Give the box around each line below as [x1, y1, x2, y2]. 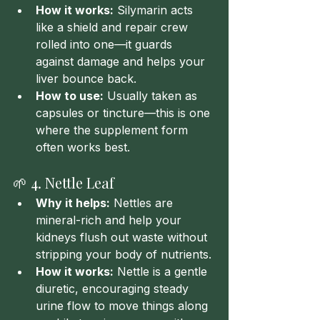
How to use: [36, 89, 104, 103]
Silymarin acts [114, 3, 196, 17]
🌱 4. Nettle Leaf [13, 173, 114, 192]
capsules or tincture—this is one [36, 106, 214, 120]
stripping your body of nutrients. [36, 247, 211, 261]
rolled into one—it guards [36, 37, 176, 51]
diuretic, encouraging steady [36, 281, 192, 296]
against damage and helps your [36, 54, 209, 69]
